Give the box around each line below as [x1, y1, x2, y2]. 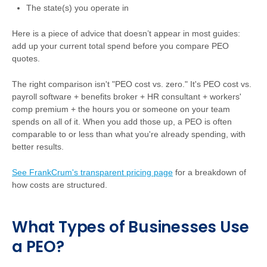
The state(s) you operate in [26, 3, 129, 13]
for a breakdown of [173, 167, 246, 177]
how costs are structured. [12, 180, 107, 190]
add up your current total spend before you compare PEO [12, 41, 229, 51]
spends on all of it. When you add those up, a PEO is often [12, 117, 232, 126]
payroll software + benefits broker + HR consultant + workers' [12, 92, 241, 101]
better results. [12, 142, 64, 151]
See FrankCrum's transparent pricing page [12, 167, 173, 177]
